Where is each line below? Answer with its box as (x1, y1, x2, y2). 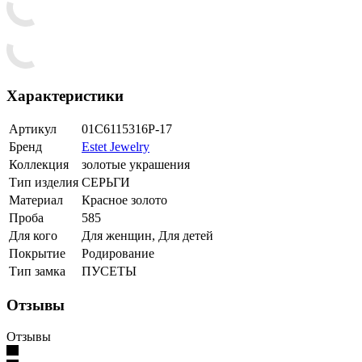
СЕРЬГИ (82, 175, 130, 190)
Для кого (9, 229, 57, 243)
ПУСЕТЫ (82, 264, 137, 279)
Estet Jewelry (82, 140, 149, 154)
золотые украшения (82, 158, 190, 172)
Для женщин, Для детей (82, 229, 213, 243)
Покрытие (9, 246, 65, 261)
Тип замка (9, 264, 65, 279)
